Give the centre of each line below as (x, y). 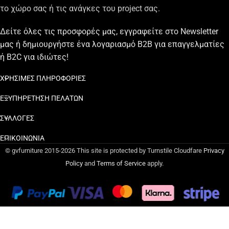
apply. (155, 163)
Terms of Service (121, 163)
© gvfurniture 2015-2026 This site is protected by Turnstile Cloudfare (104, 151)
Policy (74, 163)
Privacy (214, 151)
